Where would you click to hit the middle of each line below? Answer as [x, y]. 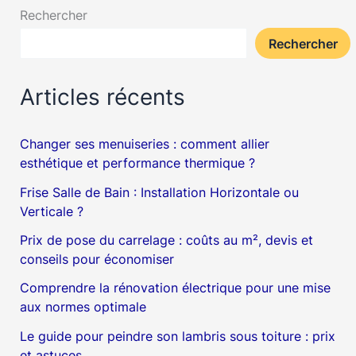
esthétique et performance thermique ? [138, 163]
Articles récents [103, 97]
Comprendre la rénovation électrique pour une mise [176, 288]
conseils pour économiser [97, 259]
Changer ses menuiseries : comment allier [145, 144]
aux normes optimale [83, 307]
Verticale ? [52, 211]
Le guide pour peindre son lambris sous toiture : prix [178, 336]
